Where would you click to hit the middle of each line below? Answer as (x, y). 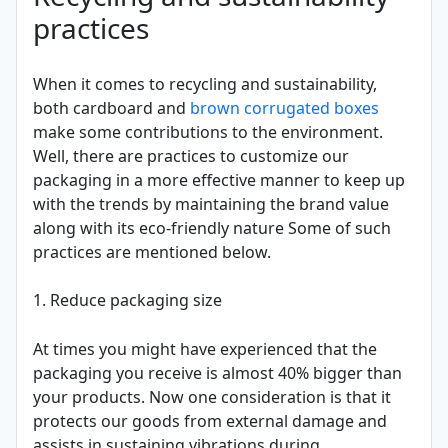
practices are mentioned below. (152, 252)
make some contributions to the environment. (208, 132)
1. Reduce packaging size (127, 300)
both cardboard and (111, 108)
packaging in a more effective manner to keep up (219, 180)
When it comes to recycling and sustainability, (205, 84)
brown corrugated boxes (284, 108)
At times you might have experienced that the (205, 349)
